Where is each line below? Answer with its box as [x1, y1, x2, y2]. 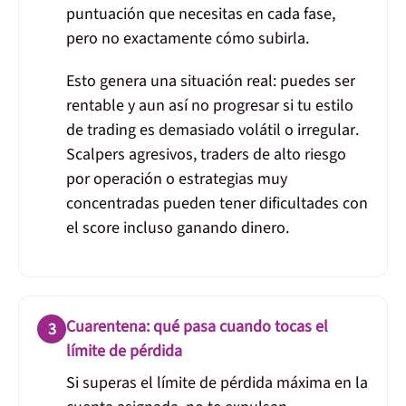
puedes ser [280, 70, 355, 93]
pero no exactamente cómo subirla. [66, 27, 309, 51]
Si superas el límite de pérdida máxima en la [66, 372, 368, 395]
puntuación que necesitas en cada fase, [66, 3, 335, 26]
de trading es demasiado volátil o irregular [66, 119, 355, 142]
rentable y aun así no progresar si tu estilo [66, 94, 353, 118]
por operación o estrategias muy [66, 168, 287, 191]
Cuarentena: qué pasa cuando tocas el [66, 315, 328, 339]
